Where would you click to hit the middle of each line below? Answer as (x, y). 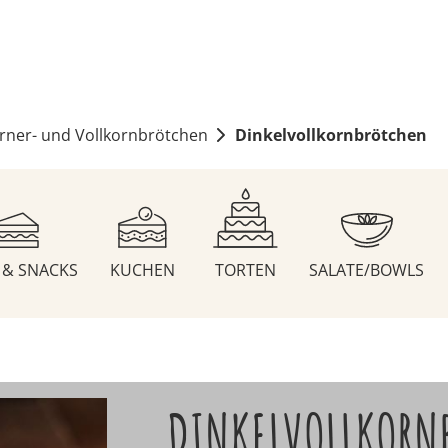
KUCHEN (143, 270)
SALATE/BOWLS (367, 270)
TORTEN (245, 270)
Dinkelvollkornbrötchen (330, 135)
